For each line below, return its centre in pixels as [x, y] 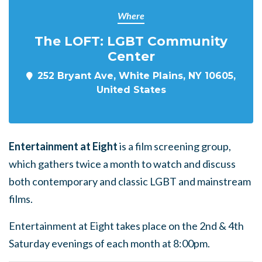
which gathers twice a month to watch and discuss [122, 164]
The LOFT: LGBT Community [131, 41]
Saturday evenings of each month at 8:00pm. [109, 243]
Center [131, 56]
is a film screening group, [174, 146]
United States [131, 89]
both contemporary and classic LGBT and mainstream [130, 181]
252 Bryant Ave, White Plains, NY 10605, [137, 75]
